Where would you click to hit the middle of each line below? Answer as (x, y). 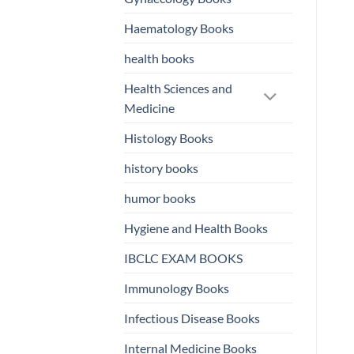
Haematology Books (179, 28)
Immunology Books (177, 288)
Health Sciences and (178, 88)
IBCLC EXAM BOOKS (183, 258)
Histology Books (169, 138)
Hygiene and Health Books (196, 228)
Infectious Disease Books (192, 318)
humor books (160, 198)
